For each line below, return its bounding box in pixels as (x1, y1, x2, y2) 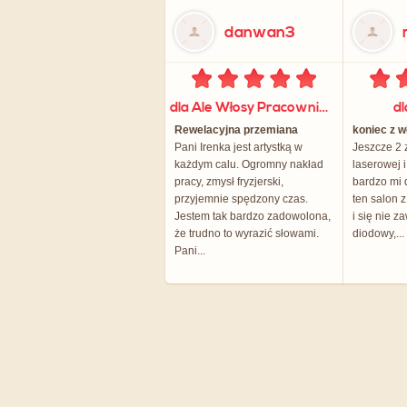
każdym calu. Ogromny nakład (174, 158, 323, 171)
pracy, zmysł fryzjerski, (174, 175, 283, 188)
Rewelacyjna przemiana (174, 124, 298, 136)
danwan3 (224, 23, 295, 43)
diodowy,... (352, 227, 404, 240)
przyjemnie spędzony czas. (174, 193, 308, 205)
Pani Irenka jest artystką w (174, 141, 303, 154)
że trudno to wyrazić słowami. (174, 227, 319, 240)
